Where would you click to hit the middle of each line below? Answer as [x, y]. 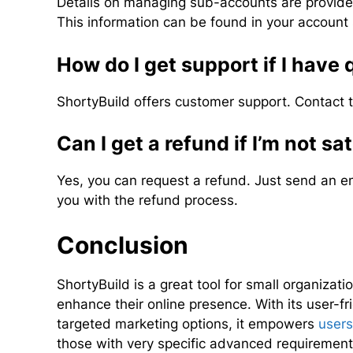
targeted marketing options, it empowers [188, 323]
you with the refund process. [148, 201]
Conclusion [123, 245]
